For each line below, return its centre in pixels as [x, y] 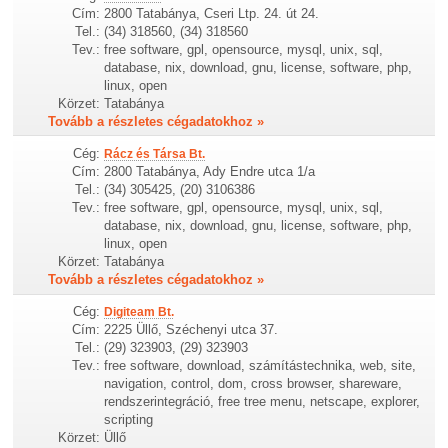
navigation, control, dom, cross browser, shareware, [253, 384]
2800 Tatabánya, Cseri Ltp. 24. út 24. [212, 13]
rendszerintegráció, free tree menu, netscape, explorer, [262, 402]
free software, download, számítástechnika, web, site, [260, 366]
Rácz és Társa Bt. [155, 154]
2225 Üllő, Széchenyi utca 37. [191, 330]
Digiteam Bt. [139, 312]
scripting [129, 420]
